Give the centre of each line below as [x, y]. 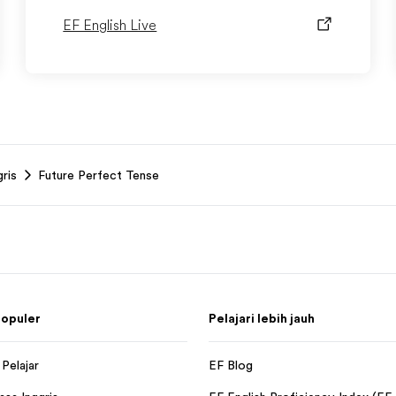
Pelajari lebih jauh [262, 318]
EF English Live [110, 26]
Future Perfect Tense [99, 175]
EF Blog [231, 365]
